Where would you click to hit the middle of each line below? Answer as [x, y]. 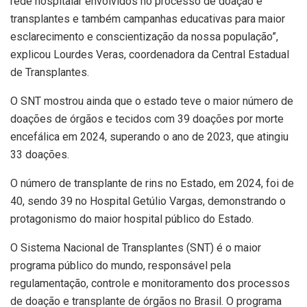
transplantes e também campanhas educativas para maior [148, 19]
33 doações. [40, 154]
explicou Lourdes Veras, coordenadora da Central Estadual [150, 54]
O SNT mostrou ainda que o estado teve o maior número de [152, 101]
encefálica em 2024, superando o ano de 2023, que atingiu [149, 136]
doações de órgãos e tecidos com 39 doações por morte [147, 119]
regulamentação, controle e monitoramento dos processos [150, 283]
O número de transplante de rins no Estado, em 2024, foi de [152, 183]
